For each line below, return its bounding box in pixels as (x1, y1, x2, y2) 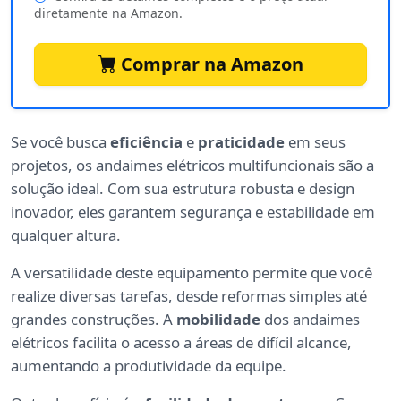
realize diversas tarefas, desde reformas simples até (11, 285, 367, 306)
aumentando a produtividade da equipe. (11, 354, 286, 376)
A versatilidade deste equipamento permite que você (11, 261, 372, 283)
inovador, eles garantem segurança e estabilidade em (11, 200, 375, 222)
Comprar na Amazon (115, 51, 303, 76)
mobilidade (176, 308, 260, 329)
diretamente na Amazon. (34, 4, 183, 21)
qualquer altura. (11, 224, 121, 245)
